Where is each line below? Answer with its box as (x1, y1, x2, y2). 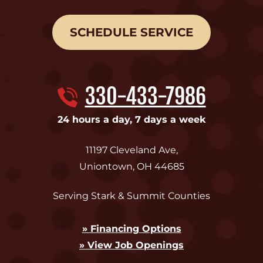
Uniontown (79, 160, 133, 172)
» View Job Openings (79, 239, 184, 251)
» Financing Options (82, 222, 181, 234)
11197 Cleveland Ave (85, 144, 176, 156)
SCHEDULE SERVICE (70, 25, 193, 39)
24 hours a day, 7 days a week (58, 113, 205, 125)
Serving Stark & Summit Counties (53, 190, 210, 201)
